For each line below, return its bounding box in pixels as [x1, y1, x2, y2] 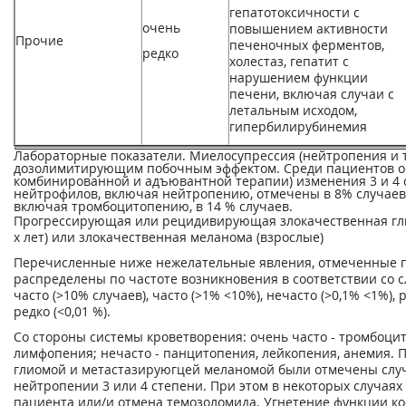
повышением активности [229, 20, 388, 37]
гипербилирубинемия [229, 118, 367, 135]
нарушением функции [229, 69, 368, 86]
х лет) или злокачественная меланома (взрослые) [14, 228, 324, 246]
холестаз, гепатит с [229, 53, 349, 70]
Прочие [15, 32, 63, 49]
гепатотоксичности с [229, 4, 360, 21]
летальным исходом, [229, 101, 357, 119]
